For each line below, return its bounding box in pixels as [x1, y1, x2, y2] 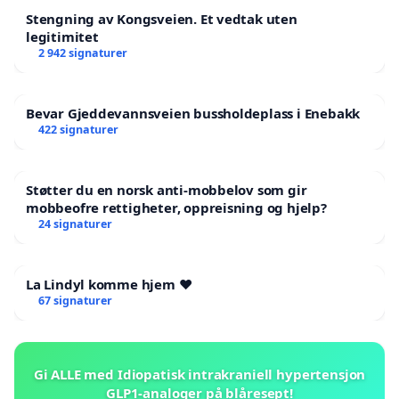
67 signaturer [37, 292, 112, 308]
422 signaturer [37, 121, 118, 137]
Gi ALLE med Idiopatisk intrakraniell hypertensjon [33, 364, 366, 383]
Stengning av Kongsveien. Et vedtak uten [26, 9, 297, 28]
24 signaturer [37, 216, 112, 232]
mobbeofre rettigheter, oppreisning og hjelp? [26, 198, 327, 216]
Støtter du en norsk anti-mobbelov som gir [26, 180, 307, 199]
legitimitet [26, 27, 99, 45]
